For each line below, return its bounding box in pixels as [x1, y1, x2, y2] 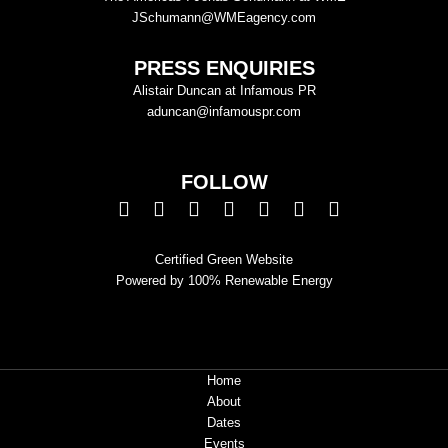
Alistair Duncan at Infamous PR [132, 83, 316, 99]
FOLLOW [180, 171, 268, 194]
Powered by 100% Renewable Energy [115, 273, 333, 289]
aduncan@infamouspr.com [147, 104, 301, 120]
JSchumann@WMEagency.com [132, 10, 316, 26]
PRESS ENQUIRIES [133, 57, 315, 80]
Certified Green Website [155, 252, 293, 268]
